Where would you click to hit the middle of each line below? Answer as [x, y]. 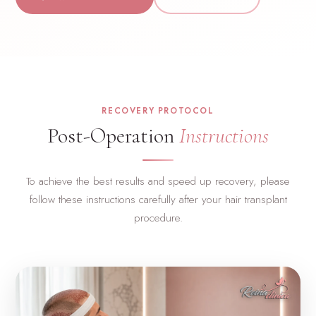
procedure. [158, 218]
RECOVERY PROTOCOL [158, 111]
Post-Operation [111, 136]
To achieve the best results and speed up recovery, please [158, 182]
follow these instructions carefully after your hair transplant [158, 200]
